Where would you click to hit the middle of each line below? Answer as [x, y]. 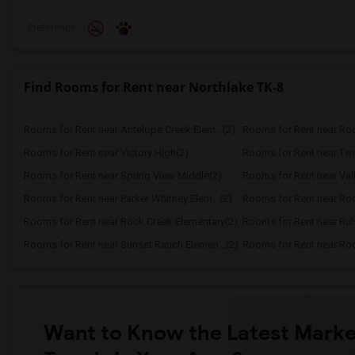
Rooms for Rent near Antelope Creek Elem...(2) [130, 130]
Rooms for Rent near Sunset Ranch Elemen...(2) [131, 244]
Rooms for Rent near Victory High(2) [106, 153]
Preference [52, 28]
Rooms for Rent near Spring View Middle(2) [123, 176]
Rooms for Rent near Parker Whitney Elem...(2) [128, 198]
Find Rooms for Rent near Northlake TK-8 [154, 87]
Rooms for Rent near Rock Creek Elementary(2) [131, 221]
